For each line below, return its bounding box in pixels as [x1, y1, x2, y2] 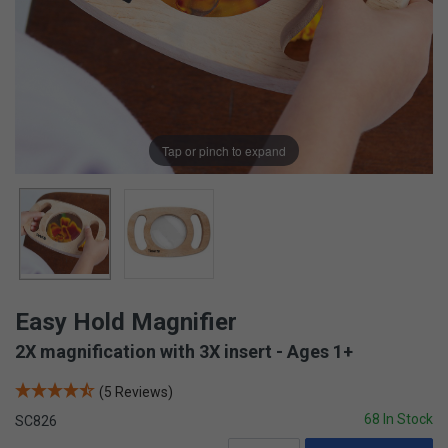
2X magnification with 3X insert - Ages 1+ [15, 341, 353, 362]
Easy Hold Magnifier [15, 308, 237, 336]
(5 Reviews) [99, 384, 173, 400]
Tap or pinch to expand [162, 141, 286, 159]
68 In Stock [363, 411, 433, 427]
